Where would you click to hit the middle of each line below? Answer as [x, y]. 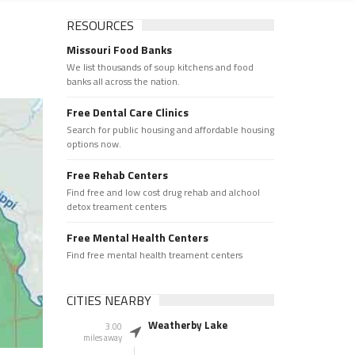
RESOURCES [100, 25]
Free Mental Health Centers [137, 237]
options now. [94, 144]
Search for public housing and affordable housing [170, 130]
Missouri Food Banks [119, 50]
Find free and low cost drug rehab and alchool [163, 192]
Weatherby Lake [187, 325]
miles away [102, 338]
